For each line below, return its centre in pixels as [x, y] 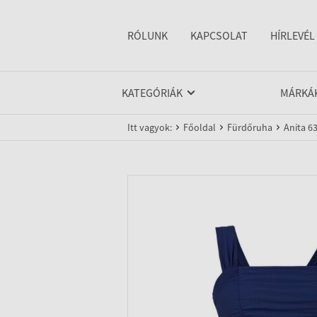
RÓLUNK [148, 35]
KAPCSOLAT [219, 35]
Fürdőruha [250, 127]
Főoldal [200, 127]
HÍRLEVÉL [293, 35]
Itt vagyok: [150, 127]
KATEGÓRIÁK [152, 93]
